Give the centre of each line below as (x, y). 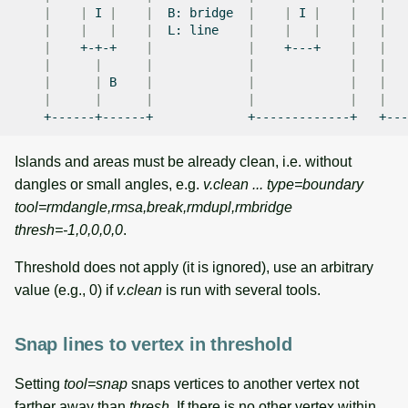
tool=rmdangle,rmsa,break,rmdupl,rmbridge (153, 207)
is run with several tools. (241, 290)
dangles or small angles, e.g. (109, 184)
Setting (39, 383)
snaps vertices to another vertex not (243, 383)
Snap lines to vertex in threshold (153, 344)
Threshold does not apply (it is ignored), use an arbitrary (194, 267)
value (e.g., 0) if (66, 290)
